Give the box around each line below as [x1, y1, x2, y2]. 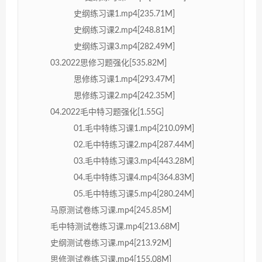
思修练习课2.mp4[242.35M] [74, 91, 175, 100]
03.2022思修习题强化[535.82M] [50, 58, 167, 67]
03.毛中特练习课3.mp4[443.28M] [74, 157, 194, 166]
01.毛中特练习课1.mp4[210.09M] [74, 124, 194, 133]
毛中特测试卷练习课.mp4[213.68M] [50, 222, 180, 231]
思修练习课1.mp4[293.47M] [74, 75, 175, 84]
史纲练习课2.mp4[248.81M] [74, 26, 175, 35]
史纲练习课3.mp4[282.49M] [74, 42, 175, 51]
